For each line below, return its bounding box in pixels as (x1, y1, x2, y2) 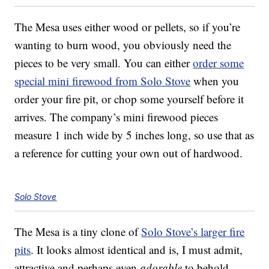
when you (190, 73, 240, 89)
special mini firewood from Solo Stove (14, 73, 191, 89)
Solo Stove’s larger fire (141, 224, 245, 240)
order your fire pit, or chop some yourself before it (14, 91, 244, 107)
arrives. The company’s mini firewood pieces (14, 109, 219, 125)
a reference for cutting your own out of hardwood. (14, 145, 243, 161)
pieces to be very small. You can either (14, 55, 193, 71)
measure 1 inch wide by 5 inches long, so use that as (14, 127, 255, 143)
